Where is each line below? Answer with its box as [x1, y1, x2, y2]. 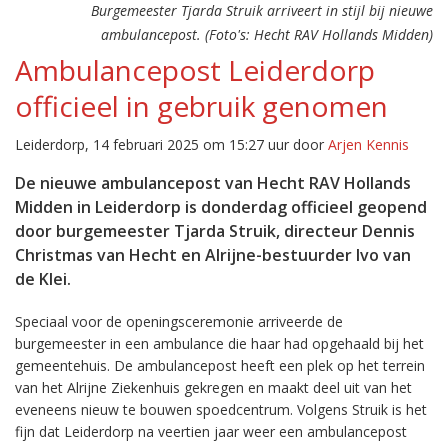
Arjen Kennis [328, 135, 409, 154]
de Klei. [15, 268, 71, 290]
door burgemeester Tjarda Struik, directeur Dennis [15, 220, 415, 242]
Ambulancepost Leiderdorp [15, 51, 375, 89]
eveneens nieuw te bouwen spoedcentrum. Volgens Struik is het [15, 400, 427, 419]
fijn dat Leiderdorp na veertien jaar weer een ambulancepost [15, 422, 407, 441]
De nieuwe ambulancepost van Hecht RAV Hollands [15, 172, 411, 194]
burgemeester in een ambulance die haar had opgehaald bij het [15, 334, 424, 353]
